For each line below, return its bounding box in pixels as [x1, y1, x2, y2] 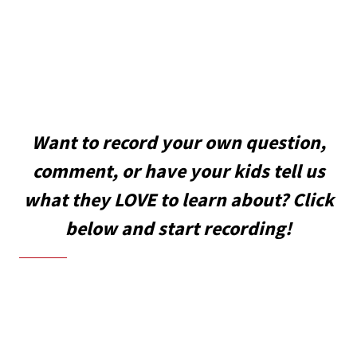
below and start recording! [65, 216, 292, 241]
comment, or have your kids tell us [32, 159, 325, 184]
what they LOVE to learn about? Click [23, 187, 334, 213]
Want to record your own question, [31, 130, 326, 155]
